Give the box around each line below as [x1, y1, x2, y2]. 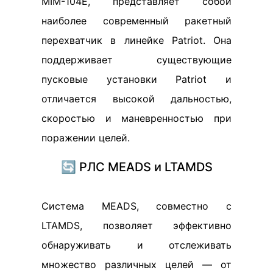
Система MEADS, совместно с [41, 199, 232, 212]
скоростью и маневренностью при [41, 112, 232, 124]
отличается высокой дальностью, [41, 92, 232, 105]
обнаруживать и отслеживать [41, 238, 232, 251]
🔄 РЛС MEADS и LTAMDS [60, 159, 213, 174]
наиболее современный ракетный [41, 14, 232, 27]
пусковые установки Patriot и [41, 73, 232, 85]
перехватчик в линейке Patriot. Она [41, 34, 232, 46]
